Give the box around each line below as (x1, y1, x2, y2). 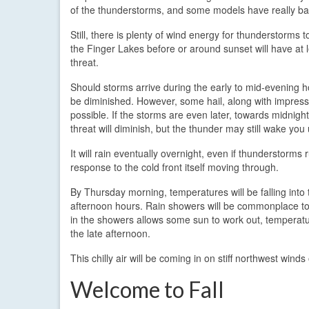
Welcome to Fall (70, 275, 224, 303)
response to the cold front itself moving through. (70, 159, 279, 174)
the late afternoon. (70, 226, 150, 240)
